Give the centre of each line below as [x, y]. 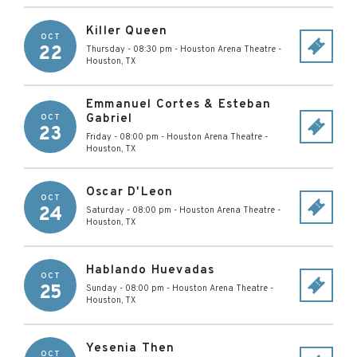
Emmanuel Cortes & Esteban [178, 105]
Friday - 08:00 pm [122, 137]
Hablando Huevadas [151, 271]
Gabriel [110, 119]
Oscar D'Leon [130, 192]
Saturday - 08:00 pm [129, 210]
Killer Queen [127, 31]
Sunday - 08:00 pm [125, 288]
